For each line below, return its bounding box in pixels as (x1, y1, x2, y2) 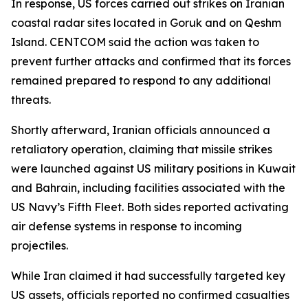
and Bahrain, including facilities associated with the (11, 181, 285, 195)
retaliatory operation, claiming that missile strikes (11, 142, 272, 156)
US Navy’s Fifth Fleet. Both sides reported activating (11, 200, 289, 214)
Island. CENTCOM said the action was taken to (11, 35, 259, 49)
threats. (11, 93, 51, 107)
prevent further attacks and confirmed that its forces (11, 54, 291, 68)
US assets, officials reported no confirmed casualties (11, 288, 289, 302)
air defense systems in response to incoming (11, 219, 242, 233)
